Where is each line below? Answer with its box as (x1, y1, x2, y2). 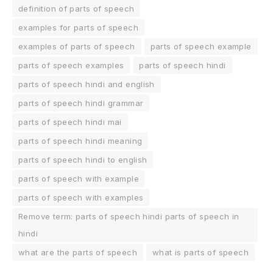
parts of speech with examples (18, 192, 144, 202)
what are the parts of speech (18, 247, 137, 257)
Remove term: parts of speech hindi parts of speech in (18, 211, 239, 221)
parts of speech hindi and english (18, 79, 155, 89)
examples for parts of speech (18, 22, 138, 32)
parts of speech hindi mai (18, 116, 122, 127)
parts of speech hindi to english (18, 154, 147, 165)
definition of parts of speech (18, 3, 135, 13)
